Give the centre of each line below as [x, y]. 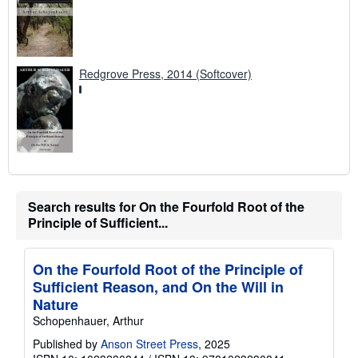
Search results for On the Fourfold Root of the [166, 207]
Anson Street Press [149, 344]
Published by [67, 344]
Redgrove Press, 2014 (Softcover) [165, 74]
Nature [56, 305]
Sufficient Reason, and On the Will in [158, 287]
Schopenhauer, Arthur [88, 321]
